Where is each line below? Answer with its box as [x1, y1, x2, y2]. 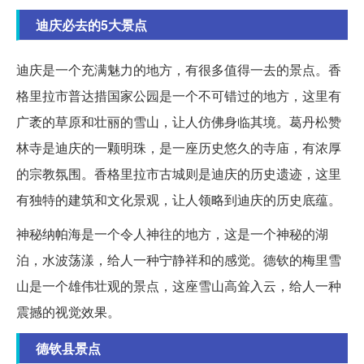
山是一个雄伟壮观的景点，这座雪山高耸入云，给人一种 [16, 276, 341, 296]
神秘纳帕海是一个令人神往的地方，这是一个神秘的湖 [16, 224, 328, 244]
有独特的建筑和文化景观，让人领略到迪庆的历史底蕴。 [16, 190, 341, 210]
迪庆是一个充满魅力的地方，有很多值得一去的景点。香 [16, 60, 341, 80]
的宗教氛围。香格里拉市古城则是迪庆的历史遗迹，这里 [16, 164, 341, 184]
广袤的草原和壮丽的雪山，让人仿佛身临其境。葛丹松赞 [16, 112, 341, 132]
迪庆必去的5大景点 [36, 15, 147, 35]
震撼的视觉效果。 [16, 302, 120, 322]
